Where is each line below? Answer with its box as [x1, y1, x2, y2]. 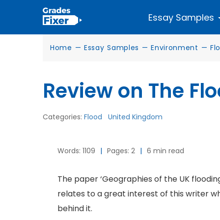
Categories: [43, 112, 84, 122]
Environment [151, 43, 198, 53]
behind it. [57, 203, 92, 214]
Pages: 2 [107, 146, 135, 156]
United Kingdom [108, 112, 163, 122]
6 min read [147, 146, 184, 156]
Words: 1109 [57, 146, 95, 156]
